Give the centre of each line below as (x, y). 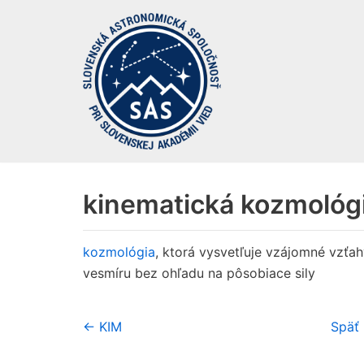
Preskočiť (45, 45)
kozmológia (119, 251)
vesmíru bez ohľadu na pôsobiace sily (199, 273)
